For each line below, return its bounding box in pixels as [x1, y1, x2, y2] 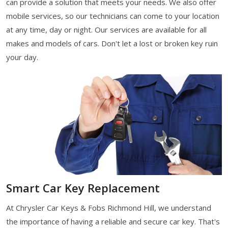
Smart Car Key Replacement [6, 180, 160, 195]
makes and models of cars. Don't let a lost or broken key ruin [6, 38, 218, 48]
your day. [6, 51, 38, 62]
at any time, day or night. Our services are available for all [6, 24, 207, 35]
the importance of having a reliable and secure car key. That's [6, 216, 220, 226]
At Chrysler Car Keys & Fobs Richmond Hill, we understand [6, 202, 211, 213]
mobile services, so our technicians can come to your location [6, 10, 219, 21]
